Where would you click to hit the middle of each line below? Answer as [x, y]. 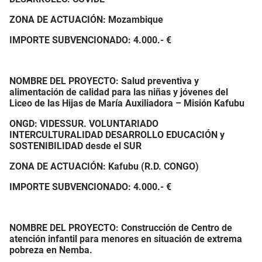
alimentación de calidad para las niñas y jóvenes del [119, 92]
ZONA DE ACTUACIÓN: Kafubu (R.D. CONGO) [104, 166]
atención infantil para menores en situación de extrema [126, 239]
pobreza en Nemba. [51, 250]
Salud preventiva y [160, 81]
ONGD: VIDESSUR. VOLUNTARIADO [84, 124]
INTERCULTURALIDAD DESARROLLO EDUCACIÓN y [117, 135]
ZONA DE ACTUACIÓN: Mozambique [86, 20]
